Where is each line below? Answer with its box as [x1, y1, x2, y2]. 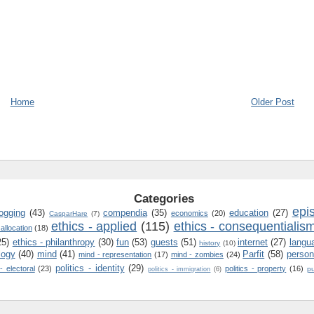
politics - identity [55, 262, 125, 273]
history [199, 238, 221, 247]
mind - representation [78, 250, 152, 259]
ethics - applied [50, 219, 137, 233]
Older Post [251, 96, 295, 107]
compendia [103, 207, 148, 218]
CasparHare [49, 209, 88, 217]
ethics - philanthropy [12, 236, 95, 247]
